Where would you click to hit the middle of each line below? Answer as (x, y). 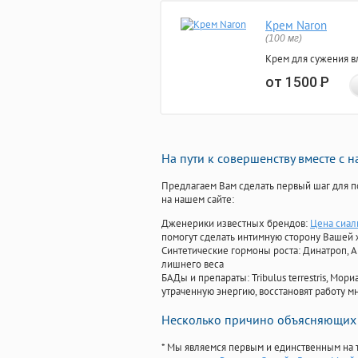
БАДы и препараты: (207, 278)
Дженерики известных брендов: (236, 224)
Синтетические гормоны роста (230, 251)
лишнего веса (193, 265)
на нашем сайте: (198, 200)
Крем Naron (296, 26)
